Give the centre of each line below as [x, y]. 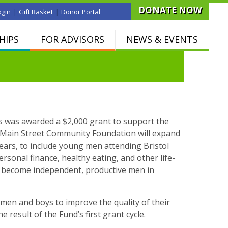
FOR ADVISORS [73, 39]
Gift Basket [36, 12]
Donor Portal [81, 12]
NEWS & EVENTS [162, 39]
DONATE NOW [170, 10]
